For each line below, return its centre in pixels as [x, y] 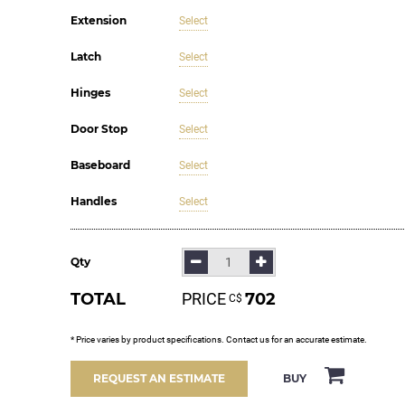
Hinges [90, 93]
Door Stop [99, 129]
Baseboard [100, 165]
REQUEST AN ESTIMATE [159, 379]
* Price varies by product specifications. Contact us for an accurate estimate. [218, 339]
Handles [93, 201]
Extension [98, 20]
